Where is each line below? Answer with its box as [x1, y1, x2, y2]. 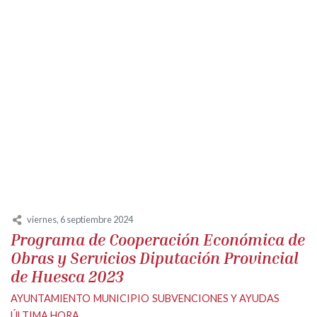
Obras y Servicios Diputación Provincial [11, 248, 299, 268]
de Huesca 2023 [11, 267, 124, 287]
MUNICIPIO [93, 292, 149, 305]
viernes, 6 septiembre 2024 [27, 213, 133, 225]
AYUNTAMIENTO [11, 292, 91, 305]
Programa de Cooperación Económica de [11, 230, 305, 250]
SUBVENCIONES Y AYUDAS [152, 292, 279, 305]
